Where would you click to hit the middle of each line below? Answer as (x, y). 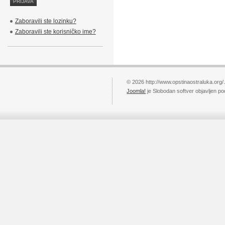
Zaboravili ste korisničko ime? (55, 32)
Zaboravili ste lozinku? (45, 21)
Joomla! (136, 91)
